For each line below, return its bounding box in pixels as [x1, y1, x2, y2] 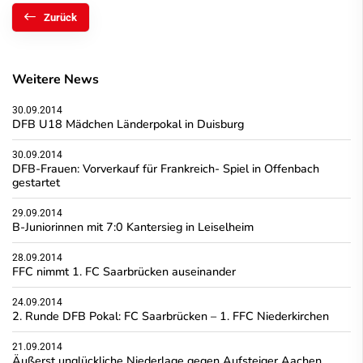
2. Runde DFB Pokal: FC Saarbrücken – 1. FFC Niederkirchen [12, 307, 329, 324]
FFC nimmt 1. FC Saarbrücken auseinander [12, 263, 236, 280]
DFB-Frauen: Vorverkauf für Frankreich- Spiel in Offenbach [12, 160, 319, 177]
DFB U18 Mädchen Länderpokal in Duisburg [12, 115, 244, 132]
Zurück [44, 11, 77, 23]
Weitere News [12, 70, 99, 88]
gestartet [12, 173, 60, 190]
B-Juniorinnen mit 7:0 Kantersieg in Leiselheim [12, 218, 254, 235]
